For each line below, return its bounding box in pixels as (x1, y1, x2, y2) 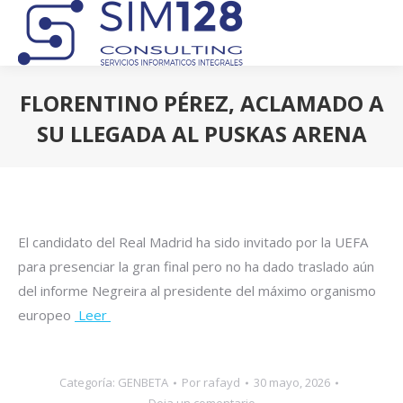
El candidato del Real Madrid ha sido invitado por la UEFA (18, 233, 368, 251)
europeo (18, 306, 75, 324)
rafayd (203, 374, 240, 390)
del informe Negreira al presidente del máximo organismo (18, 282, 376, 300)
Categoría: (59, 374, 118, 390)
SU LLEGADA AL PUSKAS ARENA (36, 119, 367, 148)
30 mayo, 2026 (254, 374, 330, 390)
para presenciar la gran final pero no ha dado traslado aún (18, 257, 374, 275)
